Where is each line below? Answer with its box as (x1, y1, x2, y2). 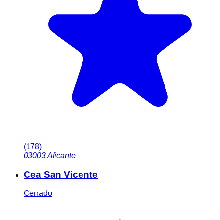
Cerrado (24, 189, 52, 198)
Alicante (47, 151, 76, 160)
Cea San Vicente (24, 169, 98, 180)
